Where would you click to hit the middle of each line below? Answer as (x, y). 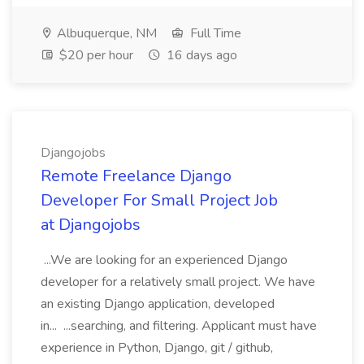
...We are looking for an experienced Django (164, 260)
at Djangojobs (91, 225)
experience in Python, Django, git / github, (157, 348)
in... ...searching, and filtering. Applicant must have (179, 326)
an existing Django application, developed (158, 304)
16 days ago (200, 55)
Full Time (214, 33)
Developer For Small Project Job (159, 200)
